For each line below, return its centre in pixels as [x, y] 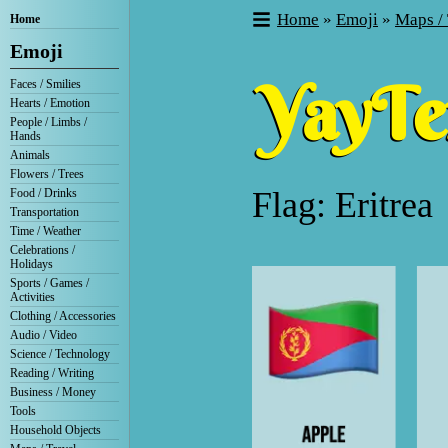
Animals [30, 155]
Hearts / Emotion [50, 103]
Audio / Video [43, 335]
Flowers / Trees [47, 174]
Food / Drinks [43, 193]
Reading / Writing [52, 373]
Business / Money [53, 392]
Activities [32, 297]
